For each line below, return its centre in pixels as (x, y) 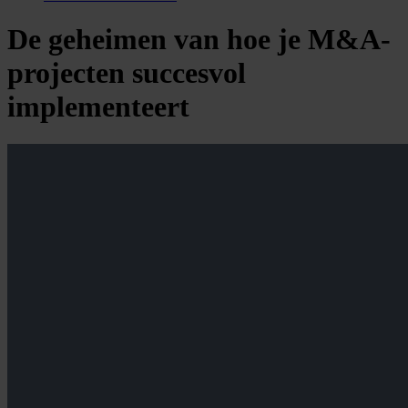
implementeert (98, 107)
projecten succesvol (127, 73)
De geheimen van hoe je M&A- (199, 40)
